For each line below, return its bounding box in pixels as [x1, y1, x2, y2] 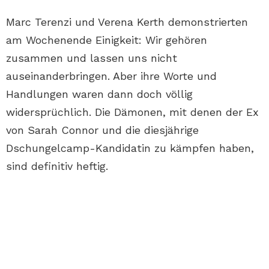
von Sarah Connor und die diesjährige [6, 124, 199, 137]
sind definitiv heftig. [6, 160, 108, 173]
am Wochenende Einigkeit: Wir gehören [6, 34, 207, 47]
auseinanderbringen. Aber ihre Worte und [6, 70, 217, 83]
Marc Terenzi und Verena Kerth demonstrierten [6, 16, 248, 29]
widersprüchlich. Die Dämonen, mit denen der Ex [6, 106, 259, 119]
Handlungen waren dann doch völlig [6, 88, 193, 101]
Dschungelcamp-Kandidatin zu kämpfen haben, [6, 142, 254, 155]
